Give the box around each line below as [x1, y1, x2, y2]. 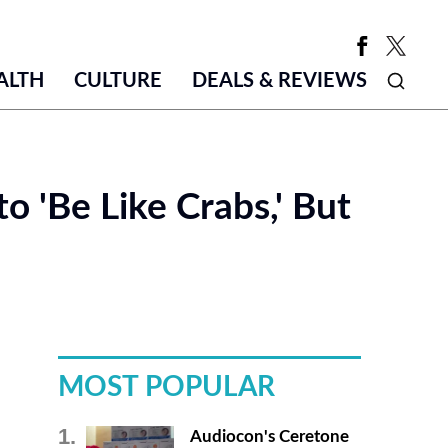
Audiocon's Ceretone [189, 428, 349, 445]
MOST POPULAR [57, 374, 275, 401]
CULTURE [73, 71, 162, 91]
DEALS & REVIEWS [191, 71, 367, 91]
